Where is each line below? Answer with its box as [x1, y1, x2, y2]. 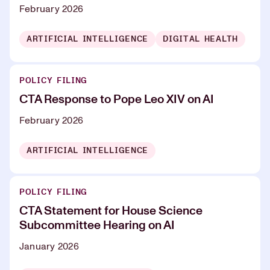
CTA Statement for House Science [19, 204, 202, 217]
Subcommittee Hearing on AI [19, 219, 175, 231]
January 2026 [19, 241, 79, 251]
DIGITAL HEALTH [163, 34, 238, 43]
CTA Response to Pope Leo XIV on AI [19, 93, 214, 105]
